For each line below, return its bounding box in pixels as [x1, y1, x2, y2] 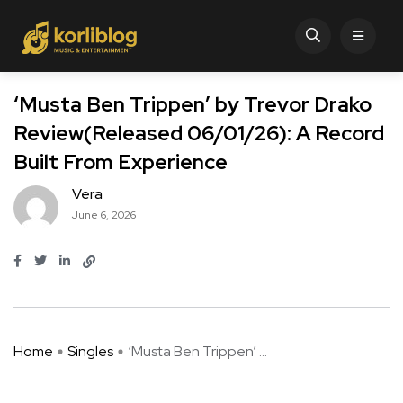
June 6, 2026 [72, 208, 136, 223]
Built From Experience [13, 148, 228, 176]
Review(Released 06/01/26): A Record [13, 120, 384, 148]
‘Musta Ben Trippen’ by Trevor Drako [13, 91, 372, 119]
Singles [67, 342, 113, 362]
